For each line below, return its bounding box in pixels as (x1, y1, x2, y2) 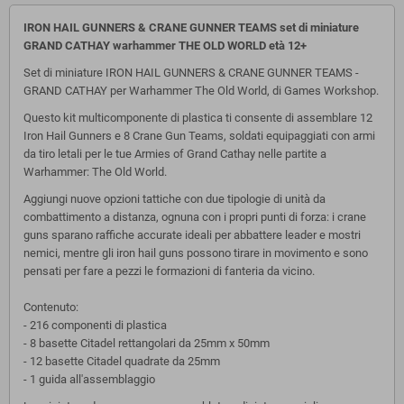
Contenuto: (23, 299, 78, 314)
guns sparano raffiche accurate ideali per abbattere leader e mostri (23, 227, 361, 242)
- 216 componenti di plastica (23, 317, 167, 332)
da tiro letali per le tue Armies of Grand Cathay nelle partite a (23, 146, 326, 161)
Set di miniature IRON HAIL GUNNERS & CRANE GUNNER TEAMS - (23, 65, 359, 79)
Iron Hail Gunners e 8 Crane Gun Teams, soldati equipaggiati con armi (23, 128, 375, 142)
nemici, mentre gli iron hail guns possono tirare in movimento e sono (23, 245, 368, 260)
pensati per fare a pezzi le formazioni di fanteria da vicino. (23, 263, 315, 278)
